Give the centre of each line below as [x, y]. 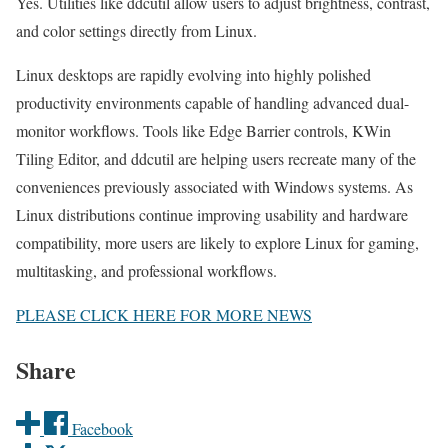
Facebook [102, 428]
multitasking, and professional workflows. [146, 270]
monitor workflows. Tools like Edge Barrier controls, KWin [203, 130]
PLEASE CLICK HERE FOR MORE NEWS [164, 314]
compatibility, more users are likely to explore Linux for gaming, [217, 242]
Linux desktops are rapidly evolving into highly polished [193, 74]
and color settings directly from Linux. [136, 30]
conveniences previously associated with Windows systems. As [214, 186]
